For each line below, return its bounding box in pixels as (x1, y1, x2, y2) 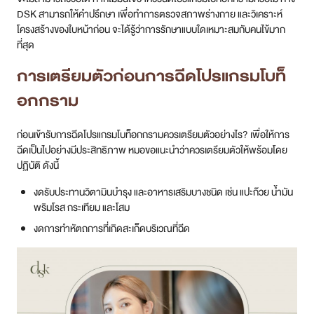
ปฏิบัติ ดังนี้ (17, 156, 59, 174)
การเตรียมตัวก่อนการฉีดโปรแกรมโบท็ (17, 62, 286, 90)
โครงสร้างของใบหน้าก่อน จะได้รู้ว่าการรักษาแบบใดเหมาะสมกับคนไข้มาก (17, 20, 285, 38)
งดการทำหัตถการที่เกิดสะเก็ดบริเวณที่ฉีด (34, 219, 190, 237)
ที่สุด (17, 36, 34, 53)
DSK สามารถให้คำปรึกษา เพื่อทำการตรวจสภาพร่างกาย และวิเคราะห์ (17, 5, 282, 22)
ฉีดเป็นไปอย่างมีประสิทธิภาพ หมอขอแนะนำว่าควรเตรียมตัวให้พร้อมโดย (17, 141, 287, 158)
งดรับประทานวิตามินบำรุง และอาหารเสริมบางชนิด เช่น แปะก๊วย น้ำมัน (34, 183, 293, 200)
